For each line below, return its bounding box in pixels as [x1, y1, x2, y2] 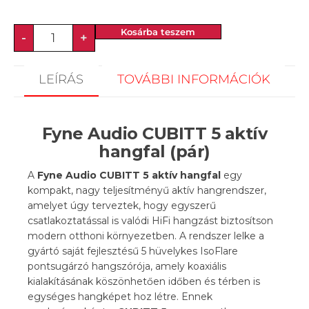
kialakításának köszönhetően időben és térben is [28, 275, 260, 288]
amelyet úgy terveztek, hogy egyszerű [28, 199, 216, 212]
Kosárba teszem [120, 26, 195, 38]
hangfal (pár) [99, 141, 210, 162]
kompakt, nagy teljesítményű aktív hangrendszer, [28, 184, 266, 197]
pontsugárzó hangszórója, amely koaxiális [28, 260, 226, 273]
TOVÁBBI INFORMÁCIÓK [117, 71, 270, 87]
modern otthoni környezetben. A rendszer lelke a [28, 230, 264, 243]
